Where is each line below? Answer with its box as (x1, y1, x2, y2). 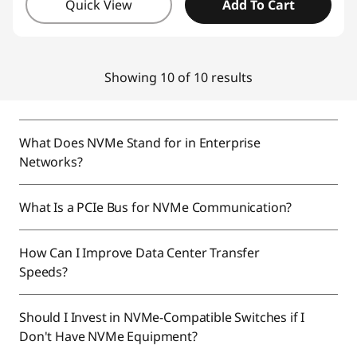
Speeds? (19, 263, 71, 280)
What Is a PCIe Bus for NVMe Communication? (19, 198, 296, 216)
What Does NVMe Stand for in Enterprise (19, 134, 261, 151)
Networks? (19, 153, 86, 171)
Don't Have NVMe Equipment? (19, 328, 201, 345)
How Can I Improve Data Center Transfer (19, 244, 260, 261)
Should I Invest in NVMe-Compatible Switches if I (19, 308, 305, 326)
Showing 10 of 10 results (104, 69, 253, 86)
